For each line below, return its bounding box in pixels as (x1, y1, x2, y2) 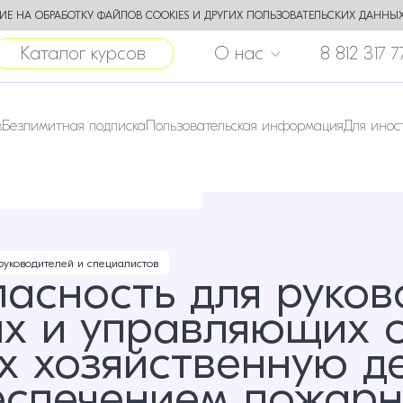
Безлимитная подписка (2, 118, 146, 134)
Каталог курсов (21, 43, 146, 64)
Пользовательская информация (146, 118, 344, 134)
